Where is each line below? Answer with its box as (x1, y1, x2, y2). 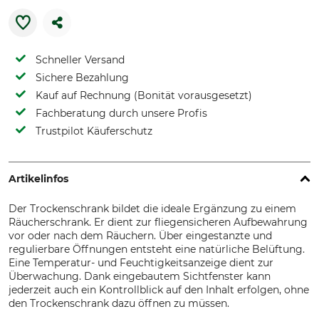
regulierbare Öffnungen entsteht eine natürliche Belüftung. (9, 243, 305, 256)
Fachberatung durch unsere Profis (36, 107, 207, 120)
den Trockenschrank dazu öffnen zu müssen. (9, 297, 229, 310)
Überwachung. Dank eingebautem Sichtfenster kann (9, 270, 271, 283)
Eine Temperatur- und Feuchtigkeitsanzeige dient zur (9, 256, 273, 269)
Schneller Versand (36, 53, 125, 66)
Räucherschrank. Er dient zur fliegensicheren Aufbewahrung (9, 216, 308, 229)
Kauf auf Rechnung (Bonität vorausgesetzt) (36, 89, 252, 102)
